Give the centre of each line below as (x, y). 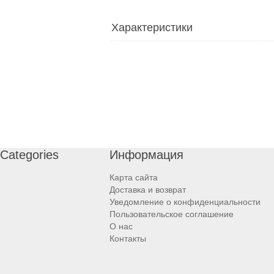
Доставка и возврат (147, 189)
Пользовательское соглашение (171, 214)
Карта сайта (133, 177)
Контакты (128, 238)
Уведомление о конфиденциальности (185, 202)
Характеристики (152, 27)
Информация (146, 154)
